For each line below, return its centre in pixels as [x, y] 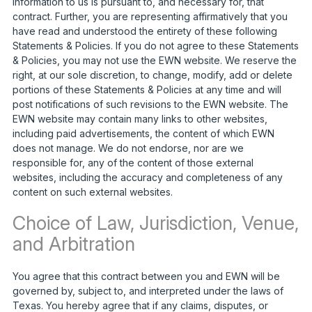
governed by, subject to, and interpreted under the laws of [148, 290]
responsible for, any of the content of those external [133, 162]
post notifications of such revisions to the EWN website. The [150, 104]
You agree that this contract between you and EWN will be [146, 276]
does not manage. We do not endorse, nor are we [128, 148]
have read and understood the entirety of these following [145, 31]
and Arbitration [73, 244]
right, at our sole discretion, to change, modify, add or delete [152, 75]
